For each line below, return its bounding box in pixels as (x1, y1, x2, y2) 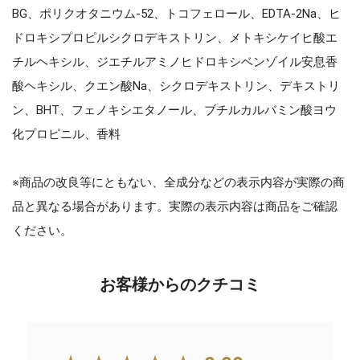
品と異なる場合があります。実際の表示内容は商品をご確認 (12, 198, 337, 214)
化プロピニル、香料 (12, 126, 121, 141)
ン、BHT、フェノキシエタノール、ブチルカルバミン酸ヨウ (12, 102, 337, 117)
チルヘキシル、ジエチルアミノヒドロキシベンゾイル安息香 (12, 54, 337, 69)
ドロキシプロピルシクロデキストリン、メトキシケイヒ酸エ (12, 30, 337, 45)
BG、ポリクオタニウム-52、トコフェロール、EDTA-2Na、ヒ (12, 6, 341, 21)
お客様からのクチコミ (100, 274, 260, 294)
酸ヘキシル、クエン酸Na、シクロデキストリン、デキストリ (12, 78, 340, 93)
